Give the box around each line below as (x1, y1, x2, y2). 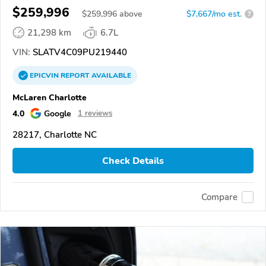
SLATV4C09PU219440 (30, 46, 127, 58)
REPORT (61, 70, 90, 80)
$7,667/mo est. (186, 8, 242, 20)
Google (44, 107, 71, 119)
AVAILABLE (90, 70, 131, 80)
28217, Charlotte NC (12, 128, 97, 141)
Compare (201, 191, 237, 203)
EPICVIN (30, 70, 61, 80)
